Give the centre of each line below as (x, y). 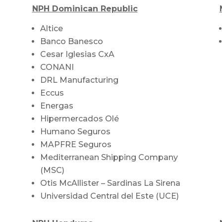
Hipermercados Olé (79, 118)
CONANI (57, 67)
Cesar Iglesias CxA (77, 54)
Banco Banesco (71, 41)
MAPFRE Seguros (76, 144)
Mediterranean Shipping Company (109, 157)
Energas (56, 106)
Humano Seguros (75, 131)
